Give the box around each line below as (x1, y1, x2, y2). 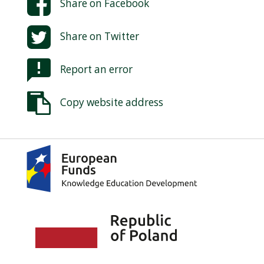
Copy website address (60, 95, 163, 109)
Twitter (104, 29, 139, 43)
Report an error (60, 62, 133, 76)
